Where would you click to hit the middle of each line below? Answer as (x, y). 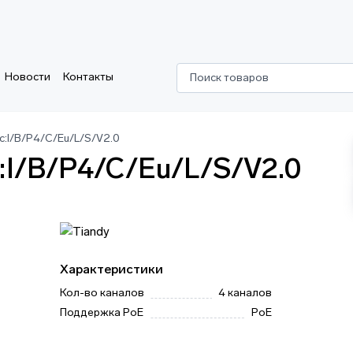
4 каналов (245, 293)
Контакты (88, 77)
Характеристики (111, 269)
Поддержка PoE (102, 312)
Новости (28, 77)
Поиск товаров (229, 78)
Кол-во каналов (102, 293)
